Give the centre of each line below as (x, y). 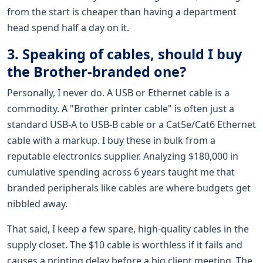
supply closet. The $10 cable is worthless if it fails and (125, 245)
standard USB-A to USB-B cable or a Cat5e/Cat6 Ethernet (131, 124)
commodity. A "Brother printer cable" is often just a (121, 108)
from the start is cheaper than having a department (122, 11)
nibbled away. (37, 203)
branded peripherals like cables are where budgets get (129, 188)
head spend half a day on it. (68, 27)
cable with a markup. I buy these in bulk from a (111, 140)
